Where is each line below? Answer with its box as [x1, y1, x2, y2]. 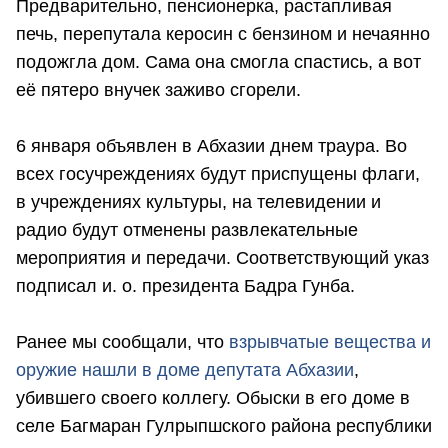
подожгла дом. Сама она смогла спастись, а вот [16, 52, 421, 73]
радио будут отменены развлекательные [16, 220, 358, 241]
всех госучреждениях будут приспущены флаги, [16, 164, 420, 185]
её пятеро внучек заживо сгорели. [16, 80, 301, 101]
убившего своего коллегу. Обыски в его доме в [16, 388, 410, 409]
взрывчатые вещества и [229, 332, 431, 353]
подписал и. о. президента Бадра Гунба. [16, 276, 355, 297]
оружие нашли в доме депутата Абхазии [16, 360, 354, 381]
